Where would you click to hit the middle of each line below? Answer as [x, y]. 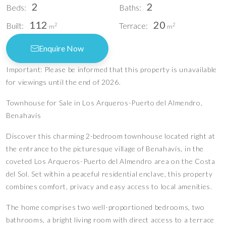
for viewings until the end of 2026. [64, 82]
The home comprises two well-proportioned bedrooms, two [105, 207]
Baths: [130, 7]
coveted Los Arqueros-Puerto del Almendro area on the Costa [111, 161]
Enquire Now [61, 48]
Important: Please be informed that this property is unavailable [112, 69]
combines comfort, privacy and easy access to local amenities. [109, 186]
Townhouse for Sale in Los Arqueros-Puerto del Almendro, [104, 102]
